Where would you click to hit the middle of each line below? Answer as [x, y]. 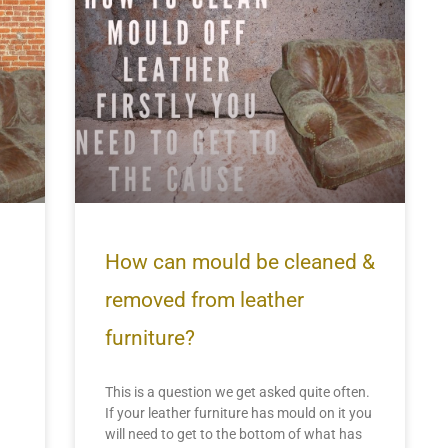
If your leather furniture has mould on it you [238, 413]
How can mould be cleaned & [239, 262]
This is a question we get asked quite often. [237, 392]
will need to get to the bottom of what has [233, 434]
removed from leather [204, 300]
